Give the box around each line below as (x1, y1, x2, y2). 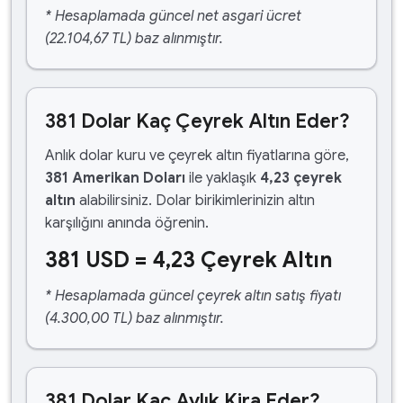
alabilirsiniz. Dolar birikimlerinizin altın (76, 192, 315, 210)
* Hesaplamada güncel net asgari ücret (45, 7, 301, 25)
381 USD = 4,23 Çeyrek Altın (45, 246, 333, 273)
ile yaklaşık (185, 169, 260, 187)
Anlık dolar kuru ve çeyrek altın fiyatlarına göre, (45, 147, 349, 165)
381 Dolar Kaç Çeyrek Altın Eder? (45, 109, 350, 133)
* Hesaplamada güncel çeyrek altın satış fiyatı (45, 287, 341, 305)
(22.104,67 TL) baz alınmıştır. (45, 30, 223, 48)
